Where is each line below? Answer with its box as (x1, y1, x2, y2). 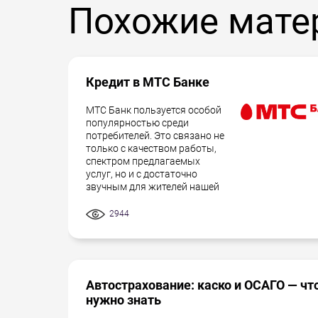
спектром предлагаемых (86, 155, 200, 167)
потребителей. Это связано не (86, 130, 224, 141)
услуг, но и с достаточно (86, 168, 197, 180)
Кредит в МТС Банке (86, 75, 209, 89)
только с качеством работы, (86, 143, 216, 154)
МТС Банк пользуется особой (86, 104, 221, 116)
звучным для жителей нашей (86, 181, 219, 192)
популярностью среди (86, 117, 189, 128)
